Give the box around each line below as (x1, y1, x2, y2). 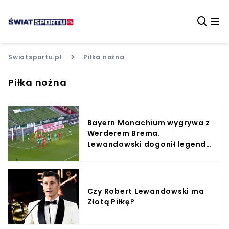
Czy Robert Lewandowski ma (87, 186, 204, 196)
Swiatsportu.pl (8, 53, 62, 61)
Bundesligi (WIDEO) (87, 149, 166, 160)
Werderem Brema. (87, 128, 161, 139)
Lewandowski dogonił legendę (87, 139, 211, 149)
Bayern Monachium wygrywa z (87, 117, 211, 128)
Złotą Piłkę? (87, 197, 135, 207)
